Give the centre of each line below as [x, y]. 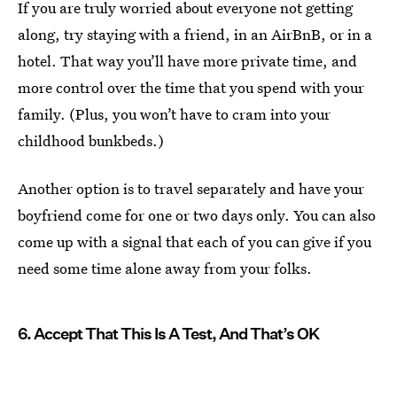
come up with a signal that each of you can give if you [195, 242]
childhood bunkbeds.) [91, 141]
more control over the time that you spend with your [191, 88]
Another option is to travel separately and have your [191, 189]
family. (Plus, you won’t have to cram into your [174, 114]
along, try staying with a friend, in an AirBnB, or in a [195, 35]
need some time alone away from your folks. [165, 269]
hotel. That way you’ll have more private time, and [187, 61]
